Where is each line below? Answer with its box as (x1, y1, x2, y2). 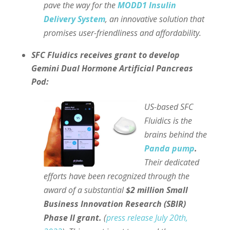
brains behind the (144, 128, 207, 140)
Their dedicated (144, 156, 199, 168)
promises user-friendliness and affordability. (43, 27, 201, 39)
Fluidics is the (144, 114, 192, 126)
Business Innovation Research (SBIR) (43, 198, 186, 209)
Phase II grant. (43, 212, 102, 223)
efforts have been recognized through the (43, 170, 189, 182)
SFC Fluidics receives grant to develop (31, 49, 180, 61)
